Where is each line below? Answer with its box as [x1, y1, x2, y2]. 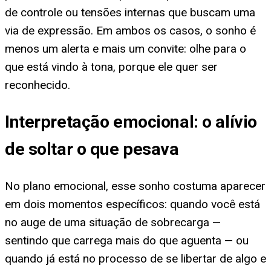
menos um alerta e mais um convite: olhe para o [5, 41, 246, 56]
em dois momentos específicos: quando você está [5, 197, 260, 212]
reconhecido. [5, 77, 70, 92]
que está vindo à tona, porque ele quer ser [5, 59, 218, 74]
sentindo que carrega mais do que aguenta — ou [5, 233, 249, 248]
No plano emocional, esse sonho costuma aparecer [5, 179, 266, 194]
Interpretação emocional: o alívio [5, 112, 257, 132]
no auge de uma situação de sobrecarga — [5, 215, 221, 230]
